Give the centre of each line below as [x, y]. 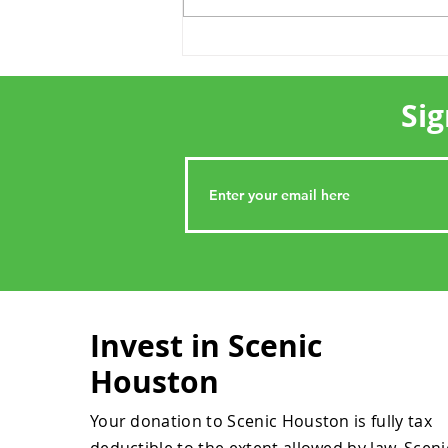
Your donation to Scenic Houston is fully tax [260, 421]
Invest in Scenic [205, 346]
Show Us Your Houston [313, 34]
